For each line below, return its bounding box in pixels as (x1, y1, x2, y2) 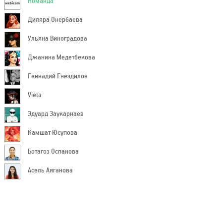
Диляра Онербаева (28, 10, 83, 24)
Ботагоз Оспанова (28, 142, 79, 156)
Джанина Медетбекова (28, 48, 95, 61)
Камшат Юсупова (28, 123, 77, 137)
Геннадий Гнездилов (28, 67, 88, 80)
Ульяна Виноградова (28, 29, 87, 43)
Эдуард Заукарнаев (28, 105, 84, 118)
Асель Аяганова (28, 161, 73, 174)
